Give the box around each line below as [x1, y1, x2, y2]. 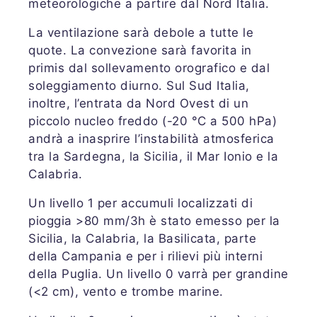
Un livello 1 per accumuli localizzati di [28, 195, 253, 210]
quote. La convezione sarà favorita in [28, 42, 252, 57]
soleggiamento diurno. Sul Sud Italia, [28, 78, 250, 93]
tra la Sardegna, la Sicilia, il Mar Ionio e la [28, 149, 278, 163]
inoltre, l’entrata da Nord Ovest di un [28, 96, 248, 110]
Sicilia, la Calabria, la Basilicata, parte [28, 231, 256, 246]
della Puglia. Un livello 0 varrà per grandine [28, 266, 289, 281]
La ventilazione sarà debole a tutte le [28, 25, 253, 40]
